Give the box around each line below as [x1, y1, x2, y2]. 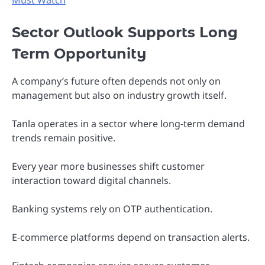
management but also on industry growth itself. [12, 88, 227, 102]
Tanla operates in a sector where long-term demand [12, 117, 245, 130]
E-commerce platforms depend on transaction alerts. [12, 231, 250, 244]
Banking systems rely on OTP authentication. [12, 202, 212, 215]
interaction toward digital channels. [12, 173, 171, 187]
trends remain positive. [12, 131, 115, 144]
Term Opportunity [12, 44, 146, 62]
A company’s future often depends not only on [12, 74, 221, 88]
